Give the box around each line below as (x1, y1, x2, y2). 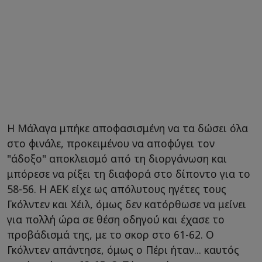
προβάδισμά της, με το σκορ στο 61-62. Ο (7, 227, 214, 242)
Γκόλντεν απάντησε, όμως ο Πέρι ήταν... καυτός (7, 242, 239, 257)
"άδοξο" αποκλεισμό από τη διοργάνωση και (7, 151, 227, 166)
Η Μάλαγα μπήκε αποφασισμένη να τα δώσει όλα (7, 120, 248, 135)
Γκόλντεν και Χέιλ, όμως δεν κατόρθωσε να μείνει (7, 196, 246, 211)
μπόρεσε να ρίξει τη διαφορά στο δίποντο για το (7, 166, 250, 181)
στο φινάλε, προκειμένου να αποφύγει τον (7, 136, 215, 150)
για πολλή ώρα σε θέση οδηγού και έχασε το (7, 212, 225, 226)
